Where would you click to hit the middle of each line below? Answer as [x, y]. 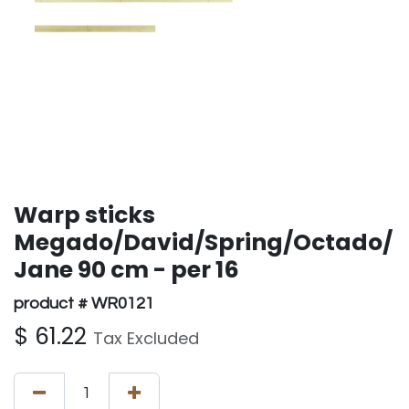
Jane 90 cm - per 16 [126, 270]
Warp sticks [84, 215]
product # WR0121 [84, 304]
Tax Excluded [146, 338]
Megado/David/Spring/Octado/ [203, 242]
